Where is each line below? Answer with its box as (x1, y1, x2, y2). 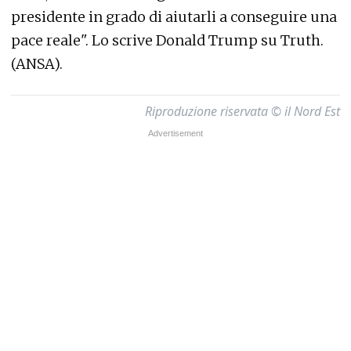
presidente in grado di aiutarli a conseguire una (11, 8, 337, 26)
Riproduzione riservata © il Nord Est (145, 103, 340, 120)
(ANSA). (11, 55, 63, 73)
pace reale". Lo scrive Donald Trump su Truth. (11, 31, 324, 49)
